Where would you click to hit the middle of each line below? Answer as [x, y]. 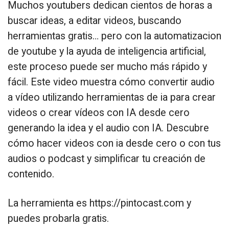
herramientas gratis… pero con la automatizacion [114, 36]
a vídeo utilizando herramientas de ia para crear [112, 98]
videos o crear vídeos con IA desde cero [99, 113]
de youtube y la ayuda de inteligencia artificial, [107, 52]
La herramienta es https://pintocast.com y [99, 203]
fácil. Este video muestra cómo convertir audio [111, 82]
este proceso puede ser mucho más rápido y [107, 67]
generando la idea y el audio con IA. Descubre [108, 128]
